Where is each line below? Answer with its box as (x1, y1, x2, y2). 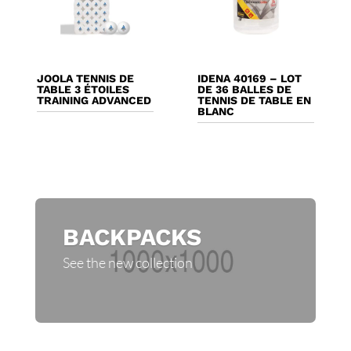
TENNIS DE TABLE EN (197, 94, 311, 107)
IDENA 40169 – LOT (197, 72, 302, 85)
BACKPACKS (62, 223, 201, 251)
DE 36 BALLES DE (197, 83, 291, 96)
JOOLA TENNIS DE (36, 72, 134, 85)
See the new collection (62, 253, 193, 271)
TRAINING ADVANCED (36, 94, 151, 107)
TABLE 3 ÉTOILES (36, 83, 129, 96)
